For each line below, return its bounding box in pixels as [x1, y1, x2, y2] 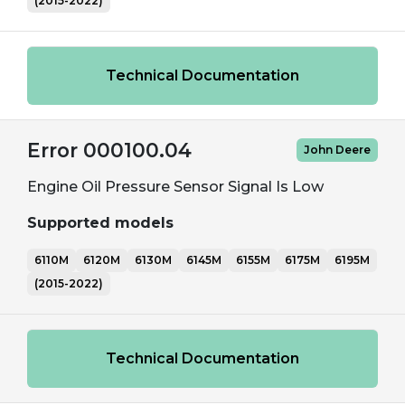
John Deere [304, 143, 371, 156]
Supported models [27, 214, 174, 231]
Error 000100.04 [27, 138, 192, 162]
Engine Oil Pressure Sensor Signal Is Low [27, 178, 324, 195]
